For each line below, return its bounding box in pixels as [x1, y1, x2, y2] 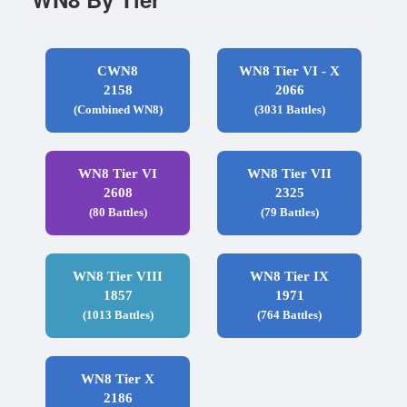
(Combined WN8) [73, 103, 163, 117]
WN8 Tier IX [250, 269, 329, 284]
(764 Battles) [257, 308, 322, 323]
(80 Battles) [88, 205, 147, 220]
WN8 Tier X [81, 372, 154, 387]
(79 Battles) [260, 205, 319, 220]
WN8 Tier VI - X [239, 64, 340, 79]
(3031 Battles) [253, 103, 325, 117]
